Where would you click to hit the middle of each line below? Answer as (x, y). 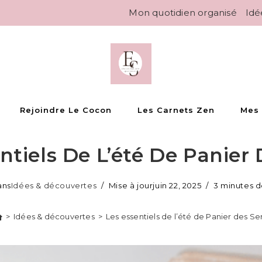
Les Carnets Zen (176, 110)
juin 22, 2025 (177, 185)
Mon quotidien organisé (183, 13)
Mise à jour (131, 185)
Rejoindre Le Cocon (66, 110)
